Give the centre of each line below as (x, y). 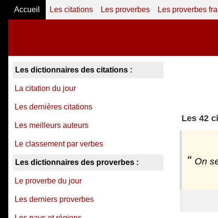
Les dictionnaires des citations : (74, 70)
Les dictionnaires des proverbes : (77, 162)
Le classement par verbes (59, 144)
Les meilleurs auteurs (52, 125)
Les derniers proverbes (54, 199)
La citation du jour (45, 88)
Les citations (71, 9)
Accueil (27, 9)
